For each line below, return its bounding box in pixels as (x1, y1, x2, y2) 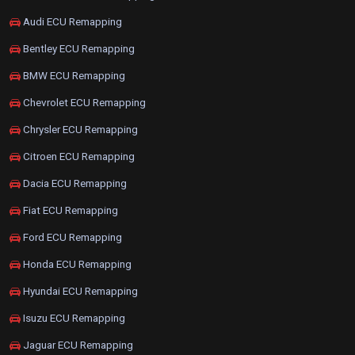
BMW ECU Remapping (21, 69, 125, 82)
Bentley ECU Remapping (21, 42, 135, 55)
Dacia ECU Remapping (21, 177, 127, 190)
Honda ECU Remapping (21, 258, 132, 271)
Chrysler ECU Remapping (21, 123, 138, 136)
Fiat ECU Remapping (21, 204, 118, 217)
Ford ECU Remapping (21, 231, 122, 244)
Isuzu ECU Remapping (21, 311, 125, 325)
